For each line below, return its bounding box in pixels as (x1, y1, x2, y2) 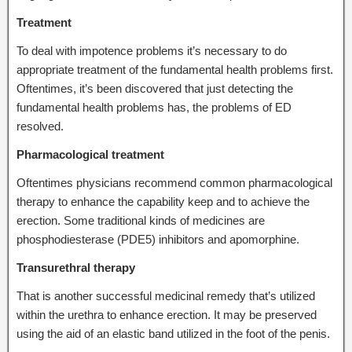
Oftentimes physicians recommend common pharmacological (16, 175, 332, 189)
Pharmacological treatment (16, 147, 164, 161)
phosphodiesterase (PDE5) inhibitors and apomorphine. (16, 232, 299, 246)
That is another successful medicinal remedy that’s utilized (16, 288, 315, 302)
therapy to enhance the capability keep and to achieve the (16, 194, 310, 208)
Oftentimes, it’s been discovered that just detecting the (16, 81, 293, 95)
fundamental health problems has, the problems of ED (16, 100, 291, 114)
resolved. (16, 119, 64, 133)
